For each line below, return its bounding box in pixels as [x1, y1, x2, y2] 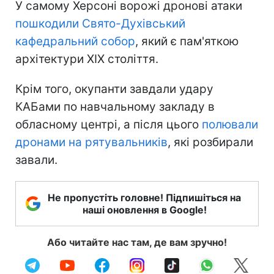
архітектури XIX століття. [15, 51, 158, 66]
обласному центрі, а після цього [15, 117, 202, 131]
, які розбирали [168, 135, 253, 149]
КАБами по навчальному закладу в [15, 99, 215, 114]
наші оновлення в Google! [82, 203, 207, 216]
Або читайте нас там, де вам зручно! [47, 235, 227, 248]
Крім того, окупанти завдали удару [15, 81, 213, 96]
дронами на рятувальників [15, 135, 168, 149]
